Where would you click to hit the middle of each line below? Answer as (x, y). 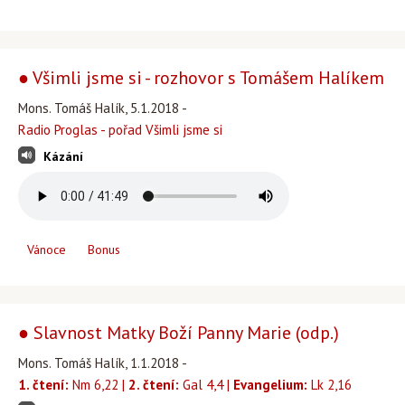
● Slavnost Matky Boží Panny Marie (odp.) (179, 333)
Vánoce (47, 250)
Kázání (63, 156)
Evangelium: (270, 385)
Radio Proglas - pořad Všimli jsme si (120, 130)
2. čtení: (154, 385)
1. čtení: (43, 385)
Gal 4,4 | (206, 385)
